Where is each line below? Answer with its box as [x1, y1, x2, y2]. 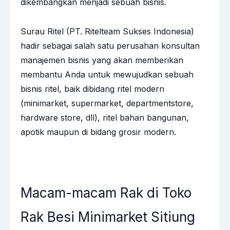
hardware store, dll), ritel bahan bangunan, [21, 112, 189, 123]
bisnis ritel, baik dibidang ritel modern [21, 83, 164, 94]
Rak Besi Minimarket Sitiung [21, 208, 195, 225]
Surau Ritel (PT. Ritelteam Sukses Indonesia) [21, 26, 194, 36]
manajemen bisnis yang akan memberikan [21, 54, 183, 65]
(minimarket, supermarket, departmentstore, [21, 98, 194, 108]
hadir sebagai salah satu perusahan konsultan [21, 40, 200, 51]
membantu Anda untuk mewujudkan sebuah [21, 69, 194, 80]
